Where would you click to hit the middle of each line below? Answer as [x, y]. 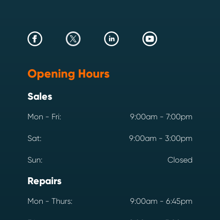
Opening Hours [69, 73]
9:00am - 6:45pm [161, 201]
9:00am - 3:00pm [161, 138]
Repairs [44, 181]
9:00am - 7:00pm [161, 117]
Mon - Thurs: [50, 201]
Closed [180, 160]
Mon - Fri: [44, 117]
